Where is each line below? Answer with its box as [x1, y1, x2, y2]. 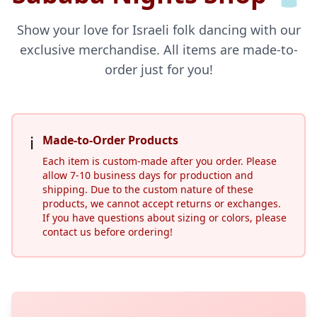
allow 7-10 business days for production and [42, 168, 253, 182]
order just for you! [104, 61, 213, 78]
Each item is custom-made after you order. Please [42, 154, 277, 168]
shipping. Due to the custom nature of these [42, 183, 253, 196]
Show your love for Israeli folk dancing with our [16, 21, 301, 38]
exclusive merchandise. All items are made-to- [19, 41, 298, 58]
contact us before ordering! [42, 225, 173, 238]
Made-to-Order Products [42, 132, 178, 148]
